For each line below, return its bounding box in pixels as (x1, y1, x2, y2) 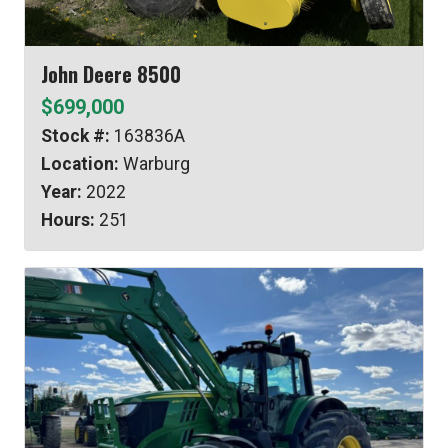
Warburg (119, 153, 190, 174)
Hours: (41, 209, 95, 230)
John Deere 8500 (41, 58, 181, 89)
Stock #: (41, 125, 110, 146)
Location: (41, 153, 119, 174)
